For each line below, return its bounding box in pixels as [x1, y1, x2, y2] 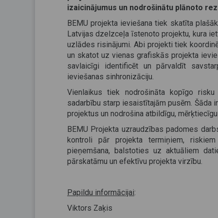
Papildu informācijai [67, 188, 134, 197]
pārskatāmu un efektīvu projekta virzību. [67, 157, 202, 166]
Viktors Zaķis [67, 203, 112, 213]
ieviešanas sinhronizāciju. [67, 72, 154, 81]
